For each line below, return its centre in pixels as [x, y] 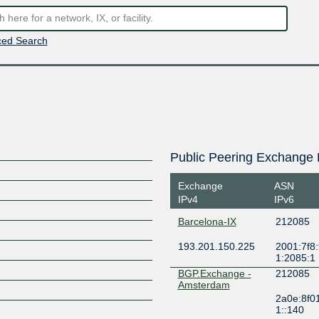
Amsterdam [204, 285]
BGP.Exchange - [214, 273]
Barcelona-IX [207, 221]
